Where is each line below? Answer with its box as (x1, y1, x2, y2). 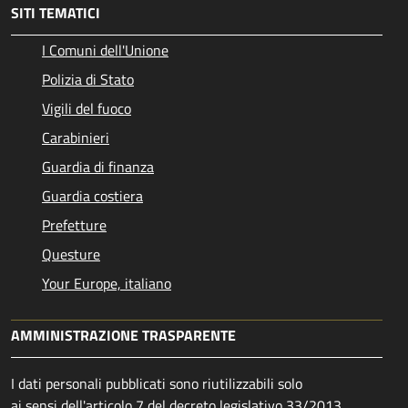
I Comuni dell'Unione (42, 39, 168, 62)
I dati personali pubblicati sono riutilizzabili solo (11, 372, 302, 395)
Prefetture (42, 214, 107, 237)
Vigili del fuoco (42, 97, 131, 120)
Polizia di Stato (42, 68, 134, 91)
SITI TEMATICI (11, 2, 100, 25)
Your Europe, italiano (42, 272, 171, 295)
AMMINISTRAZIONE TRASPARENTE (11, 324, 236, 347)
